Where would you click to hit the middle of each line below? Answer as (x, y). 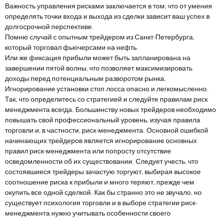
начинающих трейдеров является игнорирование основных (101, 141)
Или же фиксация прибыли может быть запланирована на (98, 58)
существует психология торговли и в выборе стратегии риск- (101, 203)
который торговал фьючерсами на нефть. (72, 48)
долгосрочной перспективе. (49, 27)
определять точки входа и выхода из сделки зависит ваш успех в (107, 17)
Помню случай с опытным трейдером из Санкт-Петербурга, (100, 38)
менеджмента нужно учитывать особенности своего (88, 214)
